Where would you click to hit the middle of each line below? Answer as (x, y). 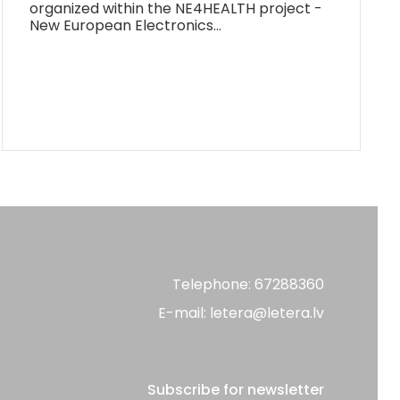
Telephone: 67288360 (248, 284)
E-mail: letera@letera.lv (241, 312)
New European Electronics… (126, 25)
